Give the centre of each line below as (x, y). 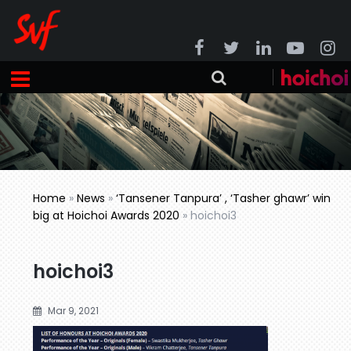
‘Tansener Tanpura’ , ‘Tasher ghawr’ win (224, 199)
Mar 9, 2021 (72, 311)
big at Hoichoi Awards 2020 (107, 216)
